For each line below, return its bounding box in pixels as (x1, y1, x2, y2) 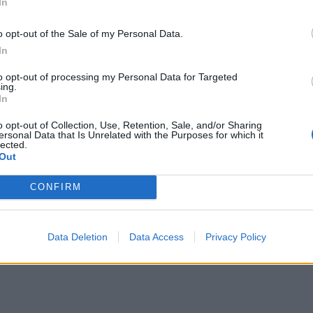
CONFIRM (29, 182, 82, 192)
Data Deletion (47, 231, 108, 242)
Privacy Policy (205, 231, 266, 242)
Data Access (129, 231, 184, 242)
